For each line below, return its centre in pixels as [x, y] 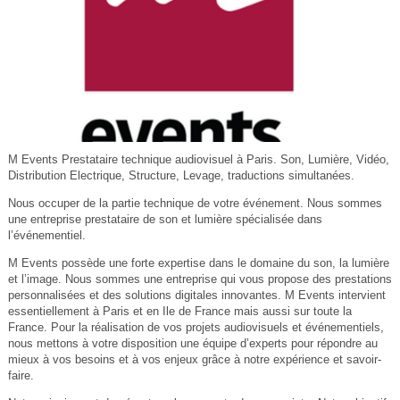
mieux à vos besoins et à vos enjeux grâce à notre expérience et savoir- [194, 360]
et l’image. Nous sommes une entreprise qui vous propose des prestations [200, 279]
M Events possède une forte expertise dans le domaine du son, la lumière [198, 263]
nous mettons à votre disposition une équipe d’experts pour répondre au [192, 344]
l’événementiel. [46, 236]
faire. [21, 376]
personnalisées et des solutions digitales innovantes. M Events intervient [196, 296]
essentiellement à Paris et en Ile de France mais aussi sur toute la [179, 312]
